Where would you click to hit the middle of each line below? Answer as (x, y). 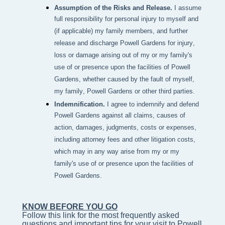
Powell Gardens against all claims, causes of (120, 116)
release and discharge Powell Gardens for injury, (125, 44)
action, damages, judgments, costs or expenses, (125, 128)
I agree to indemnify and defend (153, 104)
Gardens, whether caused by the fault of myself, (124, 80)
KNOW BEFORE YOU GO (70, 207)
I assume (188, 8)
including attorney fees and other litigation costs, (125, 140)
